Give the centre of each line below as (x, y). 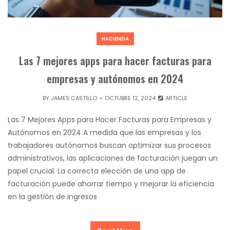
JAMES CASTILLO (74, 98)
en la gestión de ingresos (52, 196)
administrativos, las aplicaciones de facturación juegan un (113, 158)
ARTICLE (176, 98)
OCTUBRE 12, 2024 (130, 98)
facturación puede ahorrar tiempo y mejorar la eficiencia (111, 184)
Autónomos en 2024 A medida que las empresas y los (104, 132)
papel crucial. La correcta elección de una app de (97, 171)
